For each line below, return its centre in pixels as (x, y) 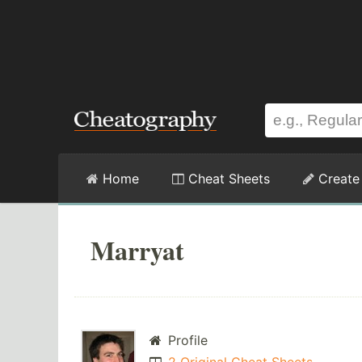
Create (337, 179)
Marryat (137, 250)
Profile (185, 341)
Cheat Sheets (227, 179)
